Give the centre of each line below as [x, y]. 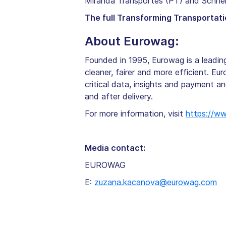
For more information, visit [135, 114]
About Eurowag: [132, 41]
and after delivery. [119, 97]
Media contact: [115, 148]
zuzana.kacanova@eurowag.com [156, 182]
